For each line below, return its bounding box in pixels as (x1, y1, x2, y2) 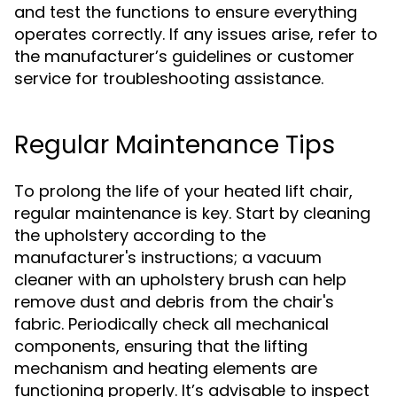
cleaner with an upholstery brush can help (14, 269, 346, 291)
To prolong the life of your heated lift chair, (14, 180, 353, 202)
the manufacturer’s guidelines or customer (14, 45, 354, 67)
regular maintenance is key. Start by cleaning (14, 202, 370, 224)
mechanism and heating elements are (14, 357, 317, 379)
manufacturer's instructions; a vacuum (14, 246, 322, 269)
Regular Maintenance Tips (14, 128, 335, 162)
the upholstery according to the (14, 224, 266, 246)
